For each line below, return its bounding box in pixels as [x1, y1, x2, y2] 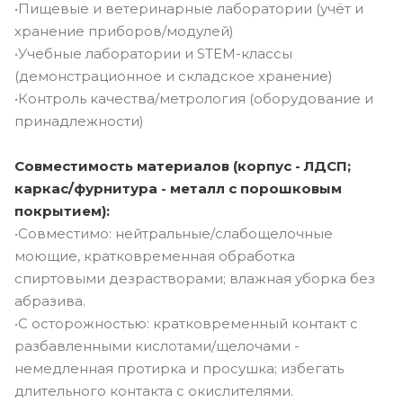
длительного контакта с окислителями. [14, 381, 293, 399]
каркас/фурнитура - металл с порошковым [14, 179, 342, 197]
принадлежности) [14, 112, 144, 130]
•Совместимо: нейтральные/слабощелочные [14, 224, 333, 242]
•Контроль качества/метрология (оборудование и [14, 89, 373, 107]
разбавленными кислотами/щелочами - [14, 336, 300, 354]
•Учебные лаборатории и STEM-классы [14, 44, 292, 62]
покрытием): [14, 201, 110, 219]
